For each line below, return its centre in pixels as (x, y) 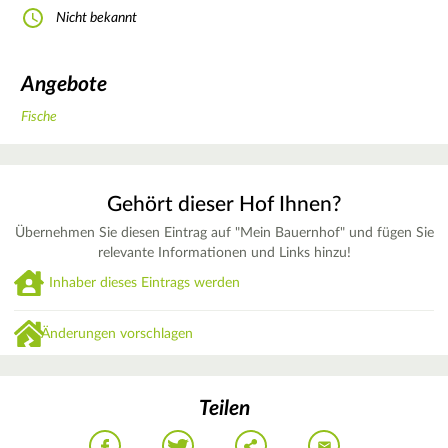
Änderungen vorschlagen (117, 334)
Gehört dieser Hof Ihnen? (224, 205)
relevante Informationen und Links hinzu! (224, 253)
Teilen (224, 408)
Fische (39, 116)
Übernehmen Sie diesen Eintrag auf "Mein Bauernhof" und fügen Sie (224, 233)
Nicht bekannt (96, 17)
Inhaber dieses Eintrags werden (144, 282)
